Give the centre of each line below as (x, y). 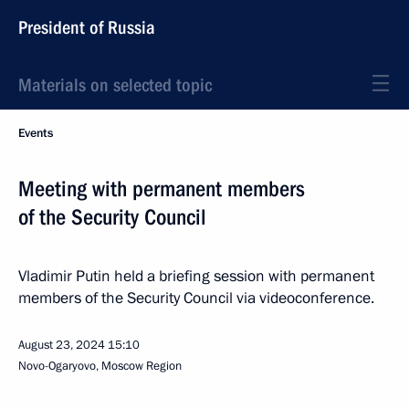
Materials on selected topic (115, 85)
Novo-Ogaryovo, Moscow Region (100, 366)
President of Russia (87, 27)
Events (36, 133)
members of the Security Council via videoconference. (196, 298)
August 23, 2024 (62, 345)
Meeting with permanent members (162, 189)
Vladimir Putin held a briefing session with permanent (196, 276)
